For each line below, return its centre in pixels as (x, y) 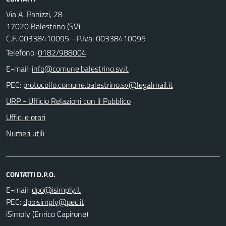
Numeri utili (25, 133)
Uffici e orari (26, 117)
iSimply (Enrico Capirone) (47, 214)
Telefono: (22, 52)
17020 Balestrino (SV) (43, 26)
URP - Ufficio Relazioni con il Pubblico (68, 101)
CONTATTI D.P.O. (31, 174)
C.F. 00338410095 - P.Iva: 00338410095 (76, 38)
